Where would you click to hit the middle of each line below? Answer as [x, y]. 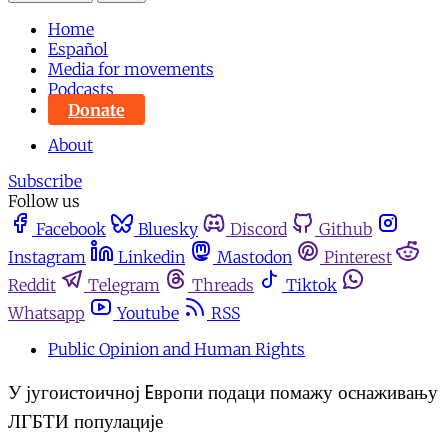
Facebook [71, 229]
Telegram [124, 285]
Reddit [32, 285]
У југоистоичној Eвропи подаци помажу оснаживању [223, 393]
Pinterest [358, 257]
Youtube [148, 313]
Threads [223, 285]
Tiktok [311, 285]
